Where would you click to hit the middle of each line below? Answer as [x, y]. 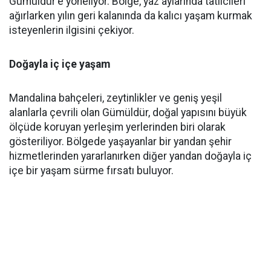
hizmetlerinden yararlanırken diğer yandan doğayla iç [130, 156]
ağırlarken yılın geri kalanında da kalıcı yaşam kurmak [131, 15]
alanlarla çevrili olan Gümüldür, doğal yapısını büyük [128, 112]
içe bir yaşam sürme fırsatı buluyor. [91, 170]
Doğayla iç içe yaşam [60, 64]
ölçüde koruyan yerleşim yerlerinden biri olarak [117, 127]
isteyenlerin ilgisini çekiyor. [72, 30]
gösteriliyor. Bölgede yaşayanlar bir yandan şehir [120, 141]
